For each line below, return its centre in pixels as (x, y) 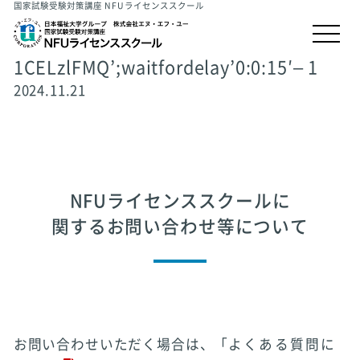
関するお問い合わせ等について (180, 226)
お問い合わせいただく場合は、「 (121, 344)
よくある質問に (282, 344)
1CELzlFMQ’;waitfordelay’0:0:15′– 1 (166, 68)
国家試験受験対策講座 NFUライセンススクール (108, 6)
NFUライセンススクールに (180, 200)
